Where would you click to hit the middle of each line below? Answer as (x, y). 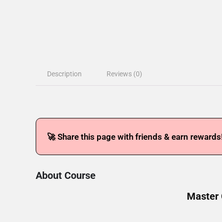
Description (64, 74)
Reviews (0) (124, 74)
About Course (66, 175)
